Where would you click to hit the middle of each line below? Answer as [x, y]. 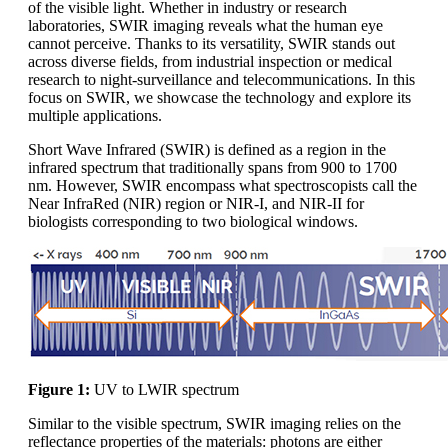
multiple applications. [95, 115]
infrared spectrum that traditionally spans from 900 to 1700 [212, 167]
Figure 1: [59, 389]
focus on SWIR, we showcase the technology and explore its [219, 97]
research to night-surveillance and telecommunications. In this [221, 79]
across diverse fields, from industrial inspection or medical [210, 61]
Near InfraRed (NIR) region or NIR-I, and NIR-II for [196, 203]
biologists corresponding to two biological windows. [193, 221]
